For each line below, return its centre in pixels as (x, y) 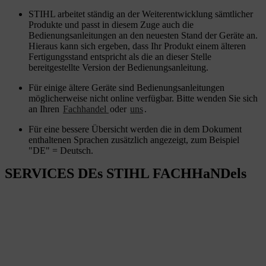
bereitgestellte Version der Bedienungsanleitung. (118, 68)
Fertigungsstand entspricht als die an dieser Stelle (120, 57)
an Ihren (45, 109)
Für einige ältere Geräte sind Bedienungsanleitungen (126, 88)
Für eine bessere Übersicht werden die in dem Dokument (135, 129)
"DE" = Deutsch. (61, 151)
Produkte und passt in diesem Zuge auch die (111, 25)
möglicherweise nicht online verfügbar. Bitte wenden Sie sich (143, 99)
